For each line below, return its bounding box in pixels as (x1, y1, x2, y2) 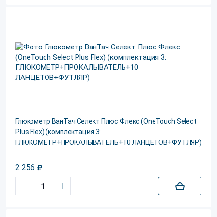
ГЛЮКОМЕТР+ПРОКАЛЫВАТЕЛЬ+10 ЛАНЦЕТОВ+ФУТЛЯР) (15, 139, 201, 146)
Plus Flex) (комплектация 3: (15, 128, 101, 136)
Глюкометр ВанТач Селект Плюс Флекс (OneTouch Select (15, 117, 197, 125)
